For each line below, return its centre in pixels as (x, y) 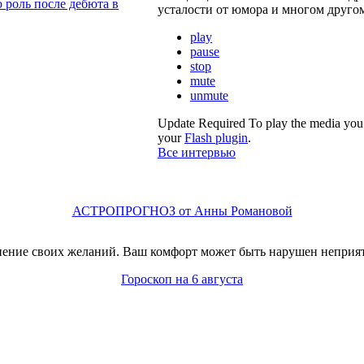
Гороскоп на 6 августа (182, 279)
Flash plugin (216, 137)
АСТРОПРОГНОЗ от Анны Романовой (182, 211)
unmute (209, 95)
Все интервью (197, 152)
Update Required (201, 123)
